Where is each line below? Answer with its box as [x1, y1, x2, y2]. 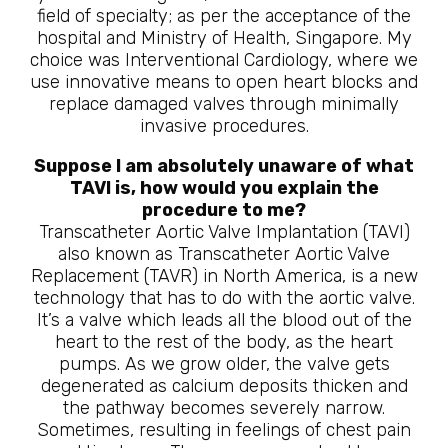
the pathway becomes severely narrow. [63, 397, 385, 419]
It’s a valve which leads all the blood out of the [36, 309, 412, 331]
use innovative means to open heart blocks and [30, 71, 418, 93]
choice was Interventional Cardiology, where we [30, 49, 418, 71]
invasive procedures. [139, 115, 309, 137]
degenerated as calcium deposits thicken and [40, 375, 408, 397]
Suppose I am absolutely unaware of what [34, 155, 414, 177]
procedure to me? [142, 199, 306, 221]
